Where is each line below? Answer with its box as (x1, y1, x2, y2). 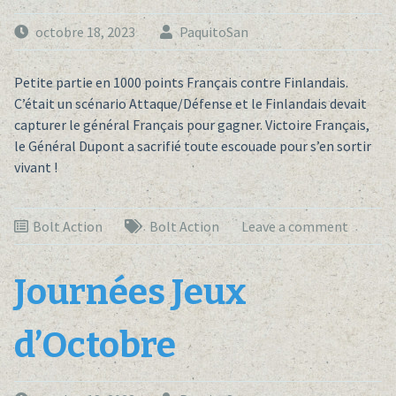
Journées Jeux (13, 271, 247, 315)
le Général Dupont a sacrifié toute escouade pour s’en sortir (13, 137, 371, 156)
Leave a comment (240, 217, 348, 236)
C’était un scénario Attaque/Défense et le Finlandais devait (13, 95, 367, 113)
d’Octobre (13, 324, 176, 368)
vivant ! (13, 158, 57, 177)
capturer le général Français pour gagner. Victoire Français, (13, 116, 369, 134)
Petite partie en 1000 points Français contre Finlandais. (13, 73, 348, 92)
